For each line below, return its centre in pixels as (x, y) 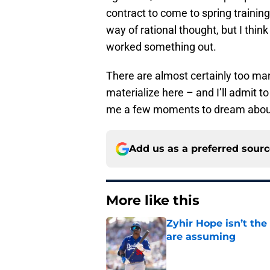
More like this (153, 201)
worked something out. (161, 47)
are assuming (201, 237)
